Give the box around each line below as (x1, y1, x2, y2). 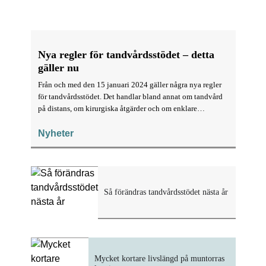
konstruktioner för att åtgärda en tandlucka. (37, 115, 177, 125)
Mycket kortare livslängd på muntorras (94, 254, 224, 263)
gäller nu (37, 62, 79, 74)
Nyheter (37, 128, 74, 138)
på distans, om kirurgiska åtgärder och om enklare (37, 103, 197, 113)
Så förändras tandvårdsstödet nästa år (103, 188, 228, 197)
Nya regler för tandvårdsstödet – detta (37, 49, 214, 61)
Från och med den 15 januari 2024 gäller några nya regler (37, 80, 221, 89)
